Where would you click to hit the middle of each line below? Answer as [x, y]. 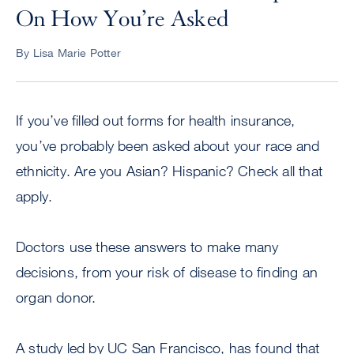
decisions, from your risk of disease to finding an [167, 272]
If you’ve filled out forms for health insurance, [156, 121]
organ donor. [56, 298]
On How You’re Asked [122, 19]
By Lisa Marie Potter [68, 53]
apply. [34, 196]
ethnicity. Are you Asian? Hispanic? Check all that [169, 171]
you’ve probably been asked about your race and [168, 146]
